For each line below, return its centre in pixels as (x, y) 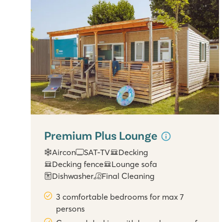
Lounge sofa (135, 164)
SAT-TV (97, 152)
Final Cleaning (128, 176)
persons (71, 209)
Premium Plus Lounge (102, 135)
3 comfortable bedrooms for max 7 (120, 197)
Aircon (64, 152)
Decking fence (78, 164)
